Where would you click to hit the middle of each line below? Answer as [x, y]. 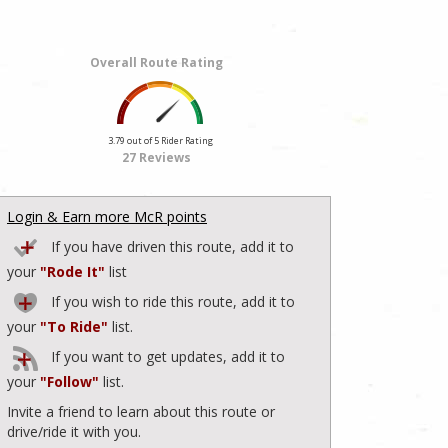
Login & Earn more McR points [107, 216]
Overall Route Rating [156, 62]
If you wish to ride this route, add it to [171, 301]
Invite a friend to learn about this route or [141, 411]
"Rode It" [72, 271]
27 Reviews [156, 157]
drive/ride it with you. [74, 431]
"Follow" [69, 381]
